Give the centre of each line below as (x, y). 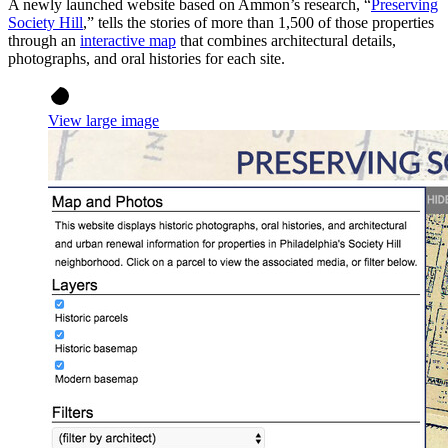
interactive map (128, 41)
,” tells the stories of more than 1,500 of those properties (258, 23)
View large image (103, 121)
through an (44, 41)
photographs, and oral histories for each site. (148, 59)
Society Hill (45, 23)
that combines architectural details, (286, 41)
